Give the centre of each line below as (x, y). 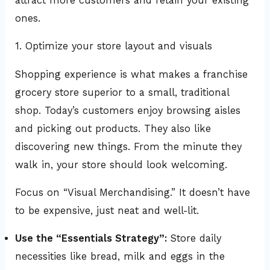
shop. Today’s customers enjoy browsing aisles (128, 110)
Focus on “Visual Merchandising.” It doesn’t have (133, 193)
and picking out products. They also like (113, 128)
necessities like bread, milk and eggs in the (120, 257)
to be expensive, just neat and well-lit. (107, 211)
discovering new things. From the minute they (129, 146)
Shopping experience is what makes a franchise (132, 74)
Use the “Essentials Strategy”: (91, 239)
